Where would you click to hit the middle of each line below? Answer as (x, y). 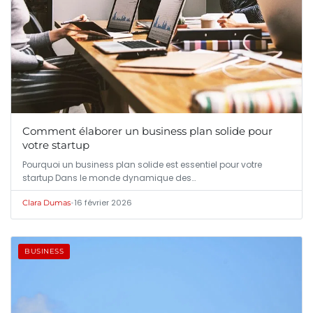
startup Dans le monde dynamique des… (109, 178)
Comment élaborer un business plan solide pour (147, 131)
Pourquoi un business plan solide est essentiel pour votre (142, 165)
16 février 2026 (103, 203)
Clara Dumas (46, 203)
